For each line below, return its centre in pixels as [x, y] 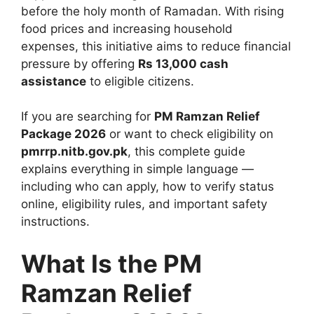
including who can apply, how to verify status [148, 187]
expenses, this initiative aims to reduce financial [156, 46]
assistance [54, 81]
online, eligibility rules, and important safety [144, 204]
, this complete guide [186, 152]
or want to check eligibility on [190, 134]
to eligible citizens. [140, 81]
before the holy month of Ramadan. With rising [152, 11]
